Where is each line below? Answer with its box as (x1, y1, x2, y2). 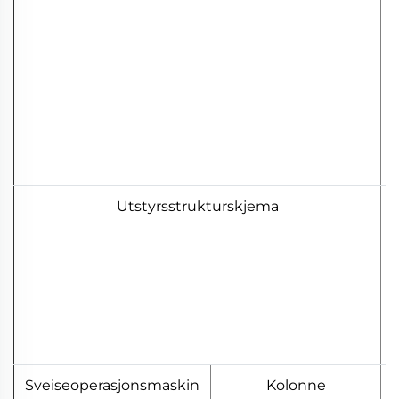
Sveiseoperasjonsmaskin (25, 377, 199, 395)
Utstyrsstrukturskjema (116, 198, 279, 216)
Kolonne (265, 377, 326, 395)
